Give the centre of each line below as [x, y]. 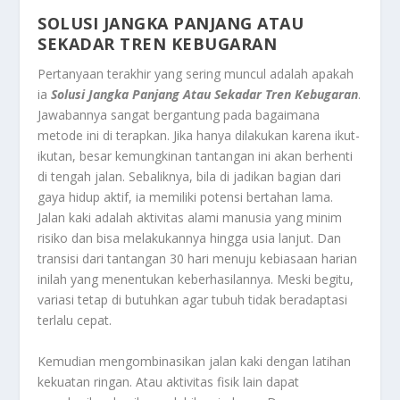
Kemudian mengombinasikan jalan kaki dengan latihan [195, 361]
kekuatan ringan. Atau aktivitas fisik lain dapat [169, 381]
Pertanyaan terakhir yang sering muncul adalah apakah [196, 74]
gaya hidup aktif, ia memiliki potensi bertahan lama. [186, 197]
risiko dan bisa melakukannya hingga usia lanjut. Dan [190, 238]
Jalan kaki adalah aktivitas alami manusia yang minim [190, 218]
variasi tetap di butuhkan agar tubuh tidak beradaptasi [193, 300]
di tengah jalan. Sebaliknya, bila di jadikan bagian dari [190, 177]
